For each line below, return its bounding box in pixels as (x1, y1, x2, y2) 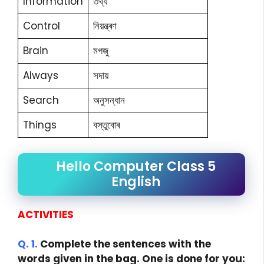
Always (23, 68, 58, 82)
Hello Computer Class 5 (56, 157, 216, 176)
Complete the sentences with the (38, 237, 211, 251)
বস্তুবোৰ (93, 118, 120, 132)
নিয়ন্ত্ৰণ (93, 19, 117, 33)
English (111, 172, 160, 191)
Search (23, 93, 59, 107)
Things (23, 118, 57, 132)
